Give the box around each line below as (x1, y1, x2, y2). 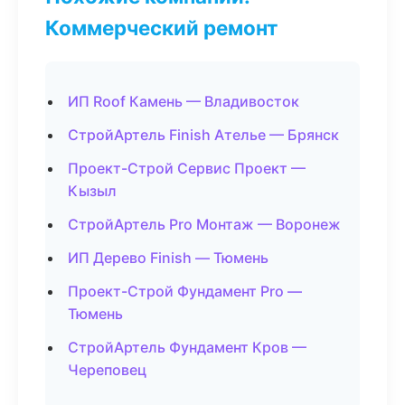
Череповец (68, 361, 146, 379)
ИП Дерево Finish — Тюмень (68, 249, 268, 267)
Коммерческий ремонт (45, 15, 278, 40)
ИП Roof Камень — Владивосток (68, 92, 299, 110)
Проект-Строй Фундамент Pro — (68, 282, 302, 300)
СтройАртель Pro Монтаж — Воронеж (68, 215, 341, 233)
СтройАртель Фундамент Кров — (68, 338, 306, 356)
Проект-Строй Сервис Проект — (68, 159, 306, 177)
